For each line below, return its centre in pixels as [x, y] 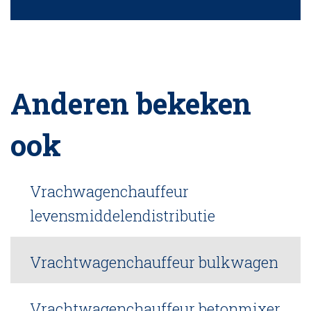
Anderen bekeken [131, 103]
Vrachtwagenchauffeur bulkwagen [154, 262]
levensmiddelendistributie [123, 216]
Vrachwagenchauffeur [109, 191]
